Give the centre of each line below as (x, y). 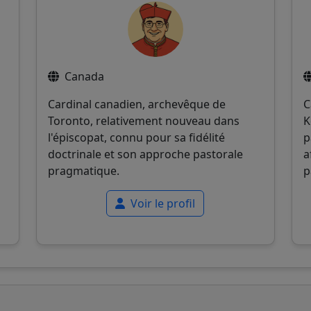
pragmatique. (83, 170)
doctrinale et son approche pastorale (145, 154)
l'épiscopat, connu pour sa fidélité (136, 137)
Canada (84, 76)
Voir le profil (162, 203)
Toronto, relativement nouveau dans (143, 120)
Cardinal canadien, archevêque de (136, 104)
